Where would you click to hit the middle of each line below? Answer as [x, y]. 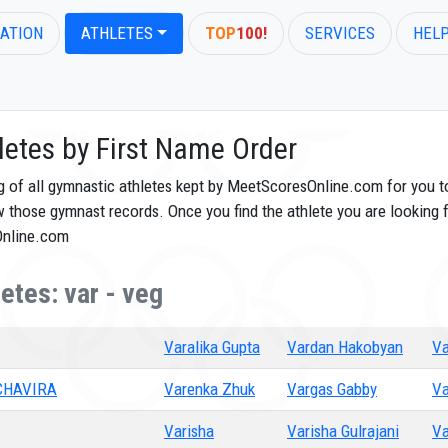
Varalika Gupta [212, 347]
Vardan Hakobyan [345, 347]
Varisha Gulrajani [343, 431]
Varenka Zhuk [209, 389]
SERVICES [340, 33]
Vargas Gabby [332, 389]
